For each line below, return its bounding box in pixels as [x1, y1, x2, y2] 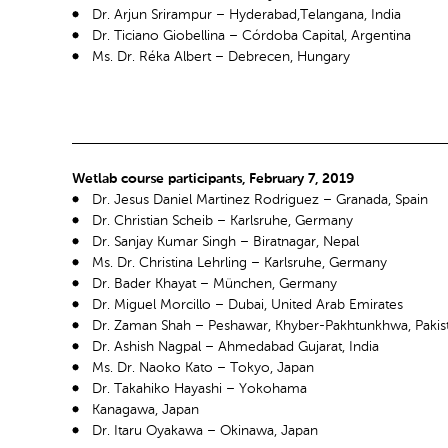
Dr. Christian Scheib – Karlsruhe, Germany [92, 214, 353, 229]
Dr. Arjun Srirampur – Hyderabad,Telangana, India [92, 8, 401, 23]
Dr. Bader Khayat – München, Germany [92, 277, 337, 292]
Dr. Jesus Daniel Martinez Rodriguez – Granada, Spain [92, 193, 428, 208]
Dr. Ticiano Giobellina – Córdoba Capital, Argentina [92, 29, 411, 44]
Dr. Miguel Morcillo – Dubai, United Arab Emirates [92, 298, 403, 313]
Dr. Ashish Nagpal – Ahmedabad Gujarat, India [92, 340, 379, 355]
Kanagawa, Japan [92, 403, 199, 418]
